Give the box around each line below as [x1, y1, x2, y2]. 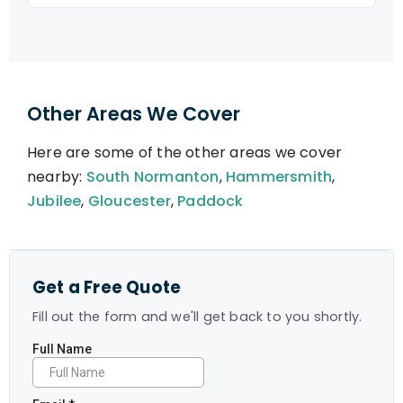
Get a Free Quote [32, 276, 182, 299]
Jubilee [27, 191, 82, 211]
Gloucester [87, 191, 171, 211]
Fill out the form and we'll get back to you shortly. [32, 308, 363, 326]
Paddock [177, 191, 244, 211]
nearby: [27, 166, 86, 187]
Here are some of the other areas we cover [27, 142, 343, 163]
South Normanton [85, 166, 219, 187]
